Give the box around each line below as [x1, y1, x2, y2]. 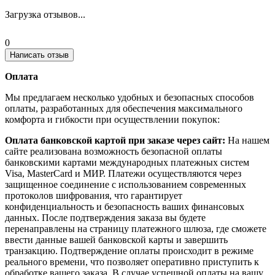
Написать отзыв [10, 50, 69, 60]
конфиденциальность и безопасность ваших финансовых [5, 201, 244, 212]
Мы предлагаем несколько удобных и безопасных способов [5, 92, 254, 103]
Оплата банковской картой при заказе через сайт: [5, 135, 228, 146]
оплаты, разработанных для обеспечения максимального [5, 103, 242, 114]
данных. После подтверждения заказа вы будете [5, 212, 206, 223]
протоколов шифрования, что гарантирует [5, 190, 182, 201]
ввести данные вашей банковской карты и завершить [5, 234, 228, 246]
